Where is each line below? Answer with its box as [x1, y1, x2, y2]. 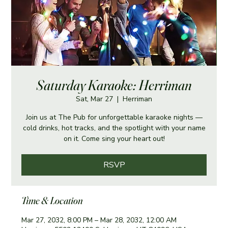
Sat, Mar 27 [76, 94, 113, 104]
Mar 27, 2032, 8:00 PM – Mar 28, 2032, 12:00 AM [21, 215, 177, 225]
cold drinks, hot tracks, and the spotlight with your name [22, 123, 206, 133]
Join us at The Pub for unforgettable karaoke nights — [25, 112, 203, 122]
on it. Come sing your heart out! [63, 133, 165, 144]
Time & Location [21, 193, 83, 207]
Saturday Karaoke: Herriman [36, 76, 192, 94]
